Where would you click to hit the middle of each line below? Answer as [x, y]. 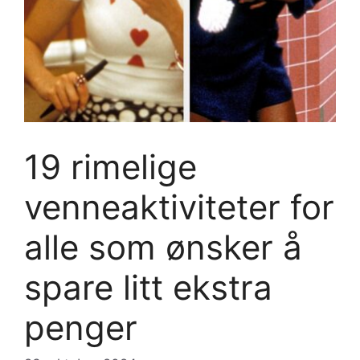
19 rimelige [110, 166]
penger [81, 327]
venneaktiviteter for [179, 207]
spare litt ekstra [148, 287]
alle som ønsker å [163, 247]
